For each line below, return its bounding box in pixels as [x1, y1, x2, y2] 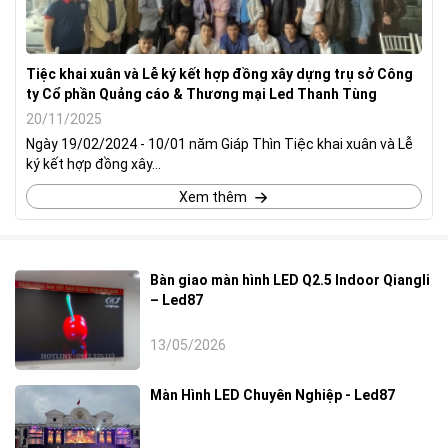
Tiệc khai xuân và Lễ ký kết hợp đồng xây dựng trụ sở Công [26, 65, 413, 82]
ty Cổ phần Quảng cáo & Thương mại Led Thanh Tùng [26, 85, 377, 102]
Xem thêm [178, 188, 247, 205]
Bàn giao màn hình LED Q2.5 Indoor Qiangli [150, 271, 430, 288]
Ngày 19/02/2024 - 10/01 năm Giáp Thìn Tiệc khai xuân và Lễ [26, 135, 413, 152]
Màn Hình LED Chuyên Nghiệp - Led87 [150, 386, 395, 403]
